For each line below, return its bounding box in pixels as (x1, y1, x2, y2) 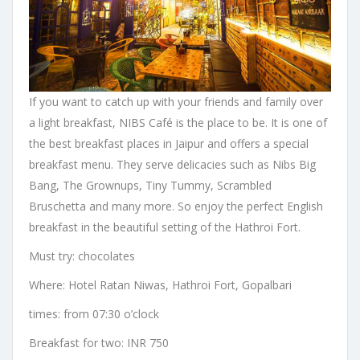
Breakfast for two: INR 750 (29, 335, 169, 351)
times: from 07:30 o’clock (29, 306, 159, 322)
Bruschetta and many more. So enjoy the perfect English (29, 198, 323, 215)
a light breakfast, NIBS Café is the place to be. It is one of (29, 115, 327, 131)
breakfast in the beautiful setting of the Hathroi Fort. (29, 219, 301, 235)
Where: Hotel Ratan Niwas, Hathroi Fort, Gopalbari (29, 277, 292, 293)
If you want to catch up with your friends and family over (29, 94, 323, 110)
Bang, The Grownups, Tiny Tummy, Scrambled (29, 178, 272, 194)
